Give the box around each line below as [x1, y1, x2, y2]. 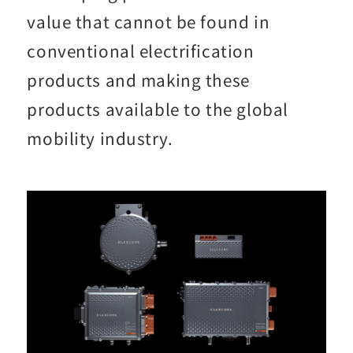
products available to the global [27, 96, 288, 121]
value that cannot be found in [27, 9, 270, 33]
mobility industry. [27, 125, 173, 150]
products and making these [27, 67, 250, 91]
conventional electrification [27, 38, 255, 62]
